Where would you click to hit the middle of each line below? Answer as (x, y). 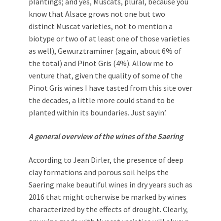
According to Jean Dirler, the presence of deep (106, 160)
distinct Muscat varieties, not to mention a (101, 26)
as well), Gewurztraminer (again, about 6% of (105, 51)
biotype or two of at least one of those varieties (109, 39)
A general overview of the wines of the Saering (106, 136)
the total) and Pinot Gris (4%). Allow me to (101, 63)
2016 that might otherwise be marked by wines (108, 197)
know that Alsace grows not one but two (97, 14)
